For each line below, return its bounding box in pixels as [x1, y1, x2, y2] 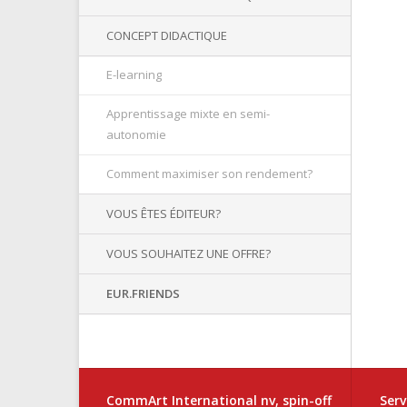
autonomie [106, 126, 166, 143]
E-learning [106, 66, 162, 83]
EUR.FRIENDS [106, 285, 180, 302]
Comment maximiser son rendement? [106, 165, 313, 182]
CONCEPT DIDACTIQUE [106, 27, 227, 44]
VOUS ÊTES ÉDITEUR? [106, 205, 221, 222]
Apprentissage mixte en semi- [106, 105, 270, 122]
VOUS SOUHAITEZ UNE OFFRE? [106, 245, 271, 262]
